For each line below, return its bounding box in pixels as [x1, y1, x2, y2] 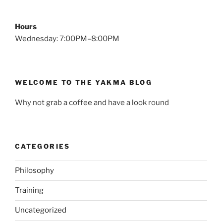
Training [15, 186, 44, 195]
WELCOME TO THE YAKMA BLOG [15, 78, 153, 87]
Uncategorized [15, 206, 66, 215]
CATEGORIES [15, 142, 70, 151]
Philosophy [15, 166, 54, 175]
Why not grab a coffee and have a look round [15, 98, 169, 107]
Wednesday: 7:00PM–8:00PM [15, 34, 119, 43]
